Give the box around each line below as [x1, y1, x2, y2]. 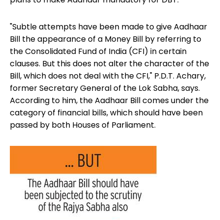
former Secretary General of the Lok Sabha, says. [10, 82, 200, 94]
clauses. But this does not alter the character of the [10, 58, 209, 70]
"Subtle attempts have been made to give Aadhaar [10, 21, 207, 33]
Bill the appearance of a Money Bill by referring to [10, 33, 201, 45]
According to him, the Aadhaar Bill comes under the [10, 95, 209, 107]
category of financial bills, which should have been [10, 107, 203, 119]
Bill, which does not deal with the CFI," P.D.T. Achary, [10, 70, 206, 82]
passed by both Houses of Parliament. [10, 119, 156, 131]
